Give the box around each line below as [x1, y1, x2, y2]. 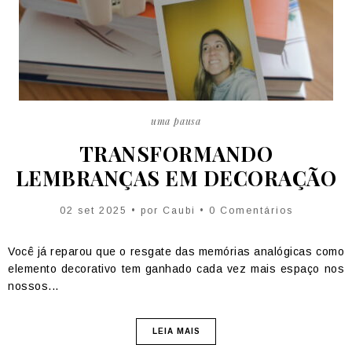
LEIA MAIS [152, 326, 200, 335]
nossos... [8, 279, 59, 292]
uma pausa [150, 114, 202, 127]
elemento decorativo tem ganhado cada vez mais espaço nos [8, 262, 344, 275]
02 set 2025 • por [59, 204, 163, 216]
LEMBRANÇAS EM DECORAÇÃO [15, 163, 337, 192]
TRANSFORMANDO [79, 139, 273, 167]
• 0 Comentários [195, 204, 293, 216]
